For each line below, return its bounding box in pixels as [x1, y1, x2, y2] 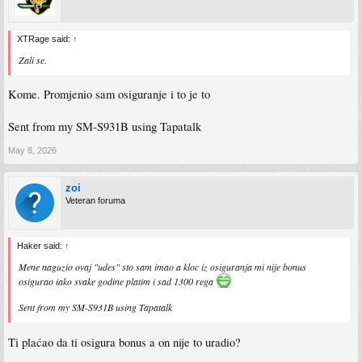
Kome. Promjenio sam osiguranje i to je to [8, 86, 210, 103]
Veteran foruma [65, 196, 125, 206]
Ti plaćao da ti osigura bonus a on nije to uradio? [8, 334, 241, 350]
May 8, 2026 [8, 145, 57, 156]
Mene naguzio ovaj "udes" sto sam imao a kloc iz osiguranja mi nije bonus [19, 260, 306, 274]
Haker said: [17, 241, 65, 251]
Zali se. [19, 53, 47, 66]
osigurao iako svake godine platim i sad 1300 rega [19, 275, 216, 288]
